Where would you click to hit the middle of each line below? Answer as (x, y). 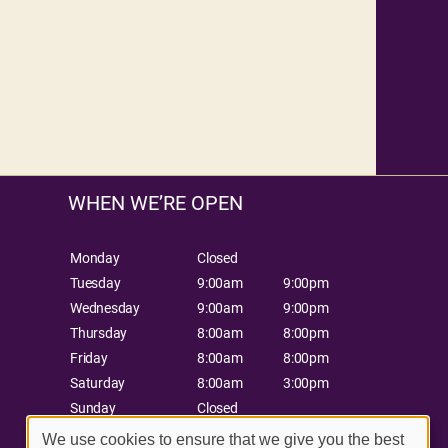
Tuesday (95, 283)
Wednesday (105, 308)
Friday (89, 358)
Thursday (99, 333)
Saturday (98, 383)
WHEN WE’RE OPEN (156, 203)
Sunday (93, 408)
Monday (95, 258)
